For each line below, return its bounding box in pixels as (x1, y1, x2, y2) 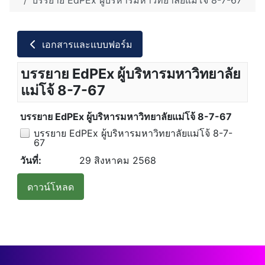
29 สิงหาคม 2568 (79, 154, 156, 167)
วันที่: (20, 154, 41, 167)
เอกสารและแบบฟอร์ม (39, 38, 132, 50)
